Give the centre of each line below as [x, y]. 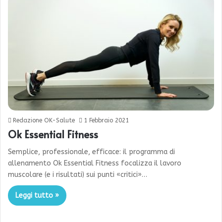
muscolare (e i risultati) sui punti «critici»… [78, 175]
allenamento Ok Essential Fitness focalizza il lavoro [95, 164]
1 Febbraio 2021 [106, 121]
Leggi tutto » [37, 196]
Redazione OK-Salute [44, 121]
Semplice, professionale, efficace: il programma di [91, 152]
